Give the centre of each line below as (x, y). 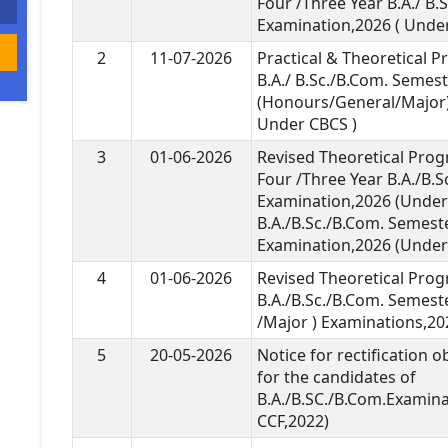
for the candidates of (336, 377)
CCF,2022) (292, 421)
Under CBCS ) (306, 124)
